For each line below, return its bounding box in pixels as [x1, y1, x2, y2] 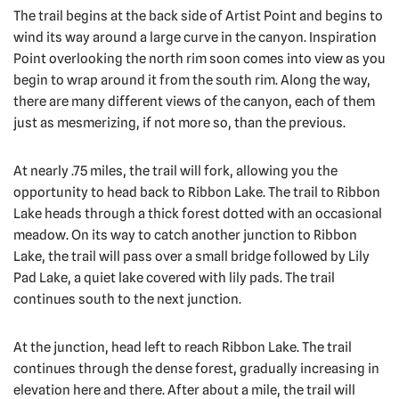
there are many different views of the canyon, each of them [13, 94, 375, 110]
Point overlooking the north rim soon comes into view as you [13, 51, 386, 68]
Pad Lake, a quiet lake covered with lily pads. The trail [13, 270, 335, 287]
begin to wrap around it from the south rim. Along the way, [13, 72, 370, 89]
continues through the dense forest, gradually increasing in [13, 361, 379, 378]
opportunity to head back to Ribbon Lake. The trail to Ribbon [13, 184, 380, 201]
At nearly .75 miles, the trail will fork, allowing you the [13, 163, 338, 180]
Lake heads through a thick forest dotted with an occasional [13, 206, 382, 223]
